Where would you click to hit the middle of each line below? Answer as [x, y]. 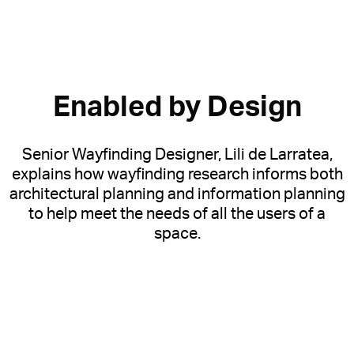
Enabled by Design [177, 107]
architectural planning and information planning [177, 194]
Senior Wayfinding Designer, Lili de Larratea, [177, 154]
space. [177, 233]
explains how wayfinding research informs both [177, 174]
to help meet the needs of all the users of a [177, 214]
